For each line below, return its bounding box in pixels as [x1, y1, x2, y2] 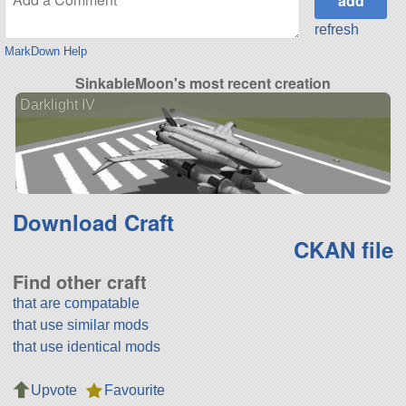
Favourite [103, 382, 165, 399]
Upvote [30, 382, 77, 399]
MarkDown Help [4, 44, 87, 59]
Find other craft [12, 268, 147, 295]
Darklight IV [19, 96, 95, 112]
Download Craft [12, 207, 174, 238]
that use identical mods [12, 339, 160, 355]
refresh [314, 21, 360, 37]
